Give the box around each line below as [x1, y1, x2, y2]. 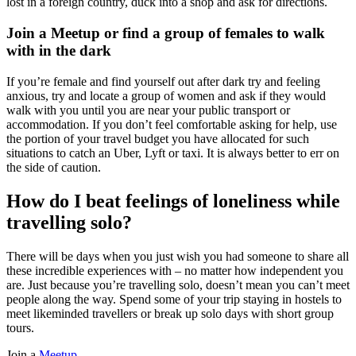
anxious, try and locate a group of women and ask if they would [6, 88, 326, 103]
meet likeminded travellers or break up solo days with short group [6, 306, 334, 320]
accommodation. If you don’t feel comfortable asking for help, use [6, 117, 337, 131]
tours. [6, 320, 34, 335]
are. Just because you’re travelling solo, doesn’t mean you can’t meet [6, 277, 350, 292]
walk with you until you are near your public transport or [6, 103, 290, 117]
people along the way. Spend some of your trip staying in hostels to [6, 292, 342, 306]
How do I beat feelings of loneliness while [6, 190, 340, 211]
